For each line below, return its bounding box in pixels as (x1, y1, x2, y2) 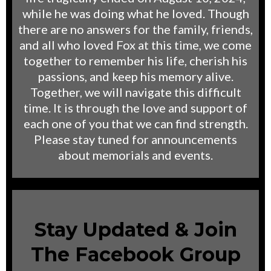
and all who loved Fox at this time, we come (19, 37, 252, 52)
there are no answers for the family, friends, (18, 21, 253, 36)
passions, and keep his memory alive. (38, 68, 233, 83)
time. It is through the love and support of (24, 100, 247, 115)
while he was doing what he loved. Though (22, 5, 249, 21)
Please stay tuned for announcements (34, 131, 237, 146)
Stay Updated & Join (34, 217, 237, 241)
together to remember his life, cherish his (24, 53, 247, 68)
